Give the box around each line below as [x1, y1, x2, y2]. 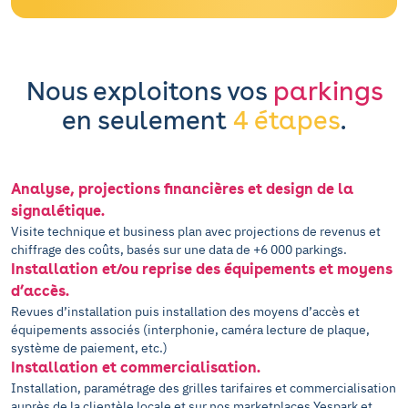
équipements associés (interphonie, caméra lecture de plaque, [11, 321, 370, 338]
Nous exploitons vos [25, 76, 273, 107]
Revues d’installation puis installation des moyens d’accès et [11, 303, 360, 320]
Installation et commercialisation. [11, 359, 260, 376]
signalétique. [11, 202, 105, 219]
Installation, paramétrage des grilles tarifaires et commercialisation [11, 380, 396, 396]
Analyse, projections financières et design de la [11, 180, 353, 198]
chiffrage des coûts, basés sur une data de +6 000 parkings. [11, 241, 347, 258]
